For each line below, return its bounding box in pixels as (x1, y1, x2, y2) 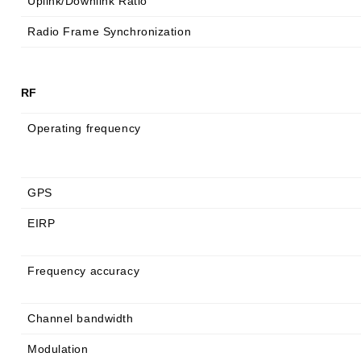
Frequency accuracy (27, 264, 140, 277)
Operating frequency (27, 122, 141, 135)
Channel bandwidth (27, 312, 134, 325)
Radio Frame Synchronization (27, 25, 192, 38)
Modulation (27, 342, 89, 355)
